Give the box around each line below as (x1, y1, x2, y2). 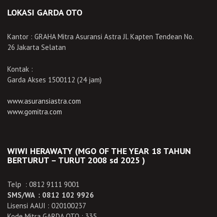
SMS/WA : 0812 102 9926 (7, 190, 94, 200)
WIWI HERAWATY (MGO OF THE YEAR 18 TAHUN (7, 145, 191, 156)
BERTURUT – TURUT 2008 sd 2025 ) (7, 155, 145, 166)
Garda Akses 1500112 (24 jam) (7, 75, 102, 84)
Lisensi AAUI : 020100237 (7, 201, 86, 210)
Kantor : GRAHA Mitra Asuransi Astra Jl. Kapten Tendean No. (7, 32, 193, 41)
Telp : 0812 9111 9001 (7, 180, 79, 189)
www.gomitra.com (7, 107, 62, 116)
